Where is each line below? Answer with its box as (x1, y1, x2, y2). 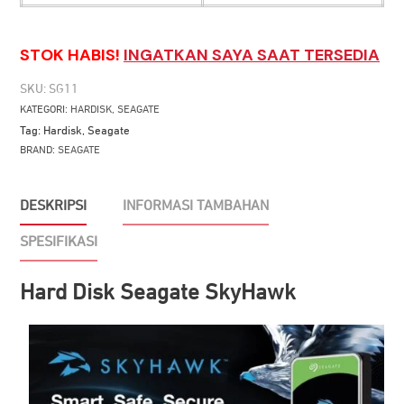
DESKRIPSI (20, 198, 87, 214)
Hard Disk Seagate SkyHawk (20, 280, 296, 304)
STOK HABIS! (20, 43, 124, 66)
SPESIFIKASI (20, 234, 97, 250)
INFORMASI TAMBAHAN (123, 198, 269, 214)
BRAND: (20, 144, 58, 156)
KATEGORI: (20, 104, 70, 115)
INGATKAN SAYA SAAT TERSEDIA (124, 43, 380, 66)
